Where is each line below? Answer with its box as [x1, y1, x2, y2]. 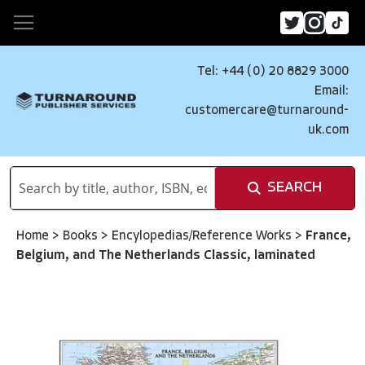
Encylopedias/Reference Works [112, 230, 295, 243]
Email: [314, 85, 349, 98]
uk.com [308, 124, 349, 137]
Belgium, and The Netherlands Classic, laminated [16, 249, 315, 262]
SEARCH [267, 180, 322, 196]
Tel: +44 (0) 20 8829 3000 [197, 65, 349, 78]
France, [306, 230, 351, 243]
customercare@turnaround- [185, 104, 349, 117]
